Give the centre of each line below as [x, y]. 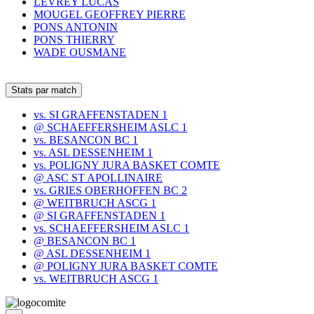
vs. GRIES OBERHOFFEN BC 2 [110, 190]
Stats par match [44, 90]
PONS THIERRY [74, 39]
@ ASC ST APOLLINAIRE [98, 177]
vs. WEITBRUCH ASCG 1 [96, 278]
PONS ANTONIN [76, 27]
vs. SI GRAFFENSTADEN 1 [101, 114]
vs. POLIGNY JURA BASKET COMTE [127, 165]
